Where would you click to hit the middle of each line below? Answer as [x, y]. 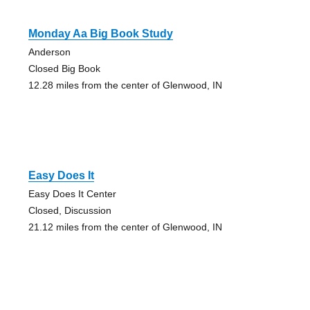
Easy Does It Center [72, 194]
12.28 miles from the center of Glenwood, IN [125, 85]
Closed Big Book [64, 69]
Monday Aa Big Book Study [100, 34]
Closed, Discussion [70, 211]
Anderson [49, 52]
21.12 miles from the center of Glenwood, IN [125, 227]
